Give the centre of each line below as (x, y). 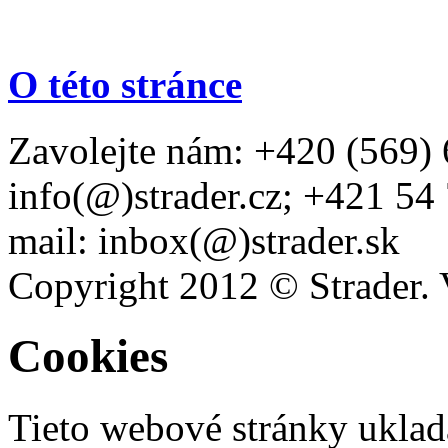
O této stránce (125, 84)
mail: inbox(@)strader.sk (204, 241)
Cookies (88, 356)
